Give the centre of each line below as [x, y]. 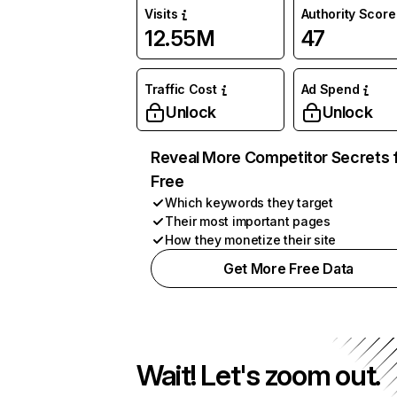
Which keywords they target [249, 202]
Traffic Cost [181, 89]
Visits [161, 14]
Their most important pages [248, 221]
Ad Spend [330, 89]
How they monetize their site [251, 240]
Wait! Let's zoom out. [259, 375]
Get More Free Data [288, 269]
